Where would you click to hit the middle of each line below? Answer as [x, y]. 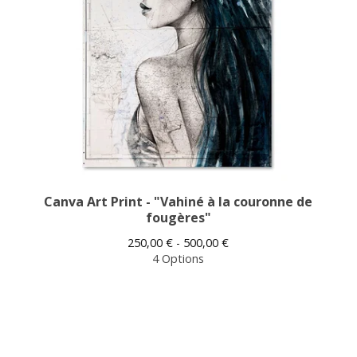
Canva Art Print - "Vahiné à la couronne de [178, 202]
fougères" [178, 218]
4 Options [178, 259]
